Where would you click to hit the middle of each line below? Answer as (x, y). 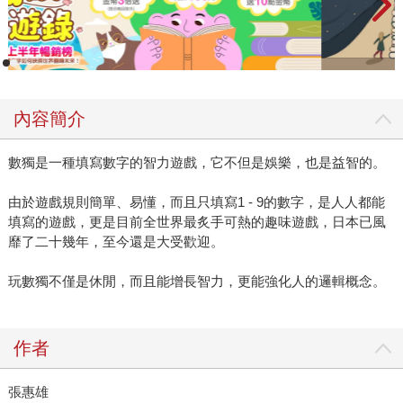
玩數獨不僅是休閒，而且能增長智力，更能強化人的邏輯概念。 (197, 282)
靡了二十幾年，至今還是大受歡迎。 (116, 242)
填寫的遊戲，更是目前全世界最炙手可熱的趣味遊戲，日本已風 (197, 222)
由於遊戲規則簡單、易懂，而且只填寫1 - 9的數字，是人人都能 (196, 202)
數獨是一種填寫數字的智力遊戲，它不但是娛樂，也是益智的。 (197, 163)
